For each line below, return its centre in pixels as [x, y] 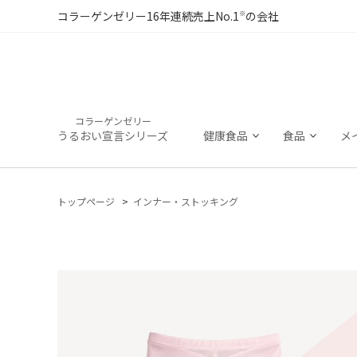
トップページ [86, 201]
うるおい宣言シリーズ [113, 135]
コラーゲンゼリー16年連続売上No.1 [148, 16]
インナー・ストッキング [186, 201]
